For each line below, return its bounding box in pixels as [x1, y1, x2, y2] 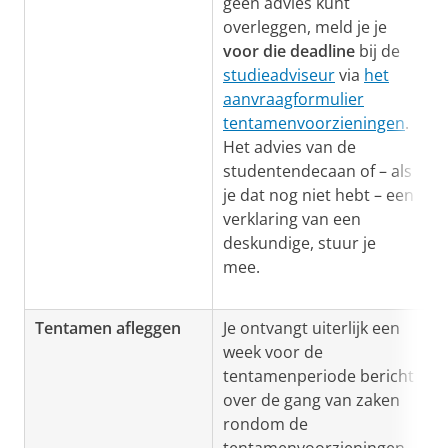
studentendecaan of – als [223, 160, 412, 182]
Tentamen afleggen [35, 317, 181, 339]
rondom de [223, 413, 308, 435]
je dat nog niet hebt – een [223, 184, 414, 206]
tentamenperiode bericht [223, 365, 414, 387]
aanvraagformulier [223, 88, 364, 110]
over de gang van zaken [223, 389, 400, 411]
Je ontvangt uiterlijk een [223, 317, 400, 339]
